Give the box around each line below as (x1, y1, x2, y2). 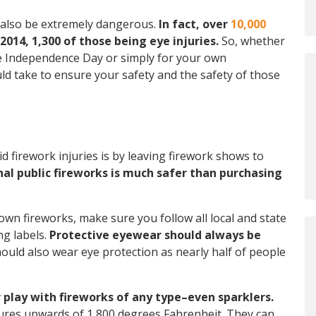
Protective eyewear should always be (49, 227, 261, 243)
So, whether (219, 33, 285, 49)
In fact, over (159, 16, 231, 32)
